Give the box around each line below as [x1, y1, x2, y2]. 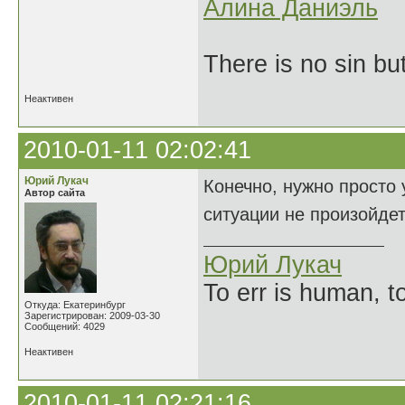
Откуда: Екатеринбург [24, 299, 126, 310]
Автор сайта [24, 187, 85, 198]
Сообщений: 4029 [24, 321, 105, 332]
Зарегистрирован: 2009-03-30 [24, 310, 160, 321]
